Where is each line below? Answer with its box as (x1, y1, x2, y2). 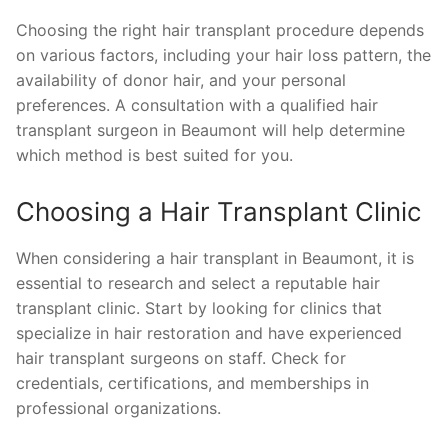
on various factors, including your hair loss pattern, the (16, 45, 431, 66)
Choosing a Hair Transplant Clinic (16, 196, 421, 228)
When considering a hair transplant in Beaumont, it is (16, 248, 414, 269)
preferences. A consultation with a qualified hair (16, 95, 378, 116)
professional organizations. (16, 398, 221, 419)
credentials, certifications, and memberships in (16, 373, 369, 394)
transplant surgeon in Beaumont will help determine (16, 120, 405, 141)
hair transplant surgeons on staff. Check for (16, 348, 346, 369)
